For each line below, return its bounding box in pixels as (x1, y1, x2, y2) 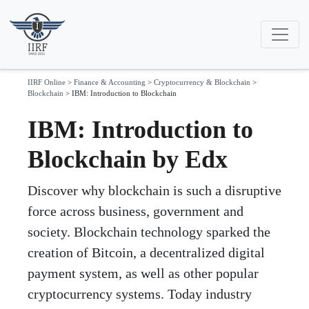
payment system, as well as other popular (28, 266, 259, 281)
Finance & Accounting (74, 78, 146, 86)
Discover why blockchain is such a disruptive (28, 183, 281, 198)
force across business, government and (28, 203, 243, 219)
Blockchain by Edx (28, 146, 228, 173)
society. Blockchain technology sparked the (28, 224, 270, 239)
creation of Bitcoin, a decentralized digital (28, 245, 265, 260)
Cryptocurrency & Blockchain (154, 78, 250, 86)
